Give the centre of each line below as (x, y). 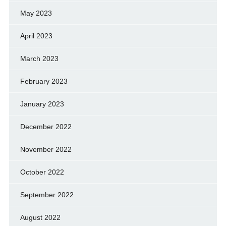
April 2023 (36, 36)
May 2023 (36, 13)
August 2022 (40, 218)
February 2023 (44, 81)
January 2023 (42, 104)
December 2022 (46, 127)
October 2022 (42, 172)
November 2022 (46, 150)
